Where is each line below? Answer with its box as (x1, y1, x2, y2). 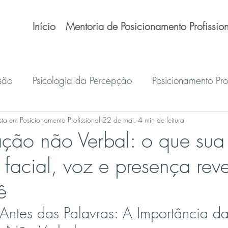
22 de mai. (102, 115, 136, 125)
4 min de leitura (138, 115, 184, 125)
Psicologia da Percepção (33, 73, 132, 87)
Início (32, 19, 55, 33)
